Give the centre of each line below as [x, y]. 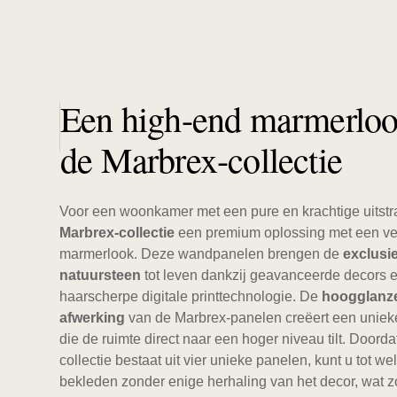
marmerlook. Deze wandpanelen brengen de [201, 253]
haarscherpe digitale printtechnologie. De [191, 296]
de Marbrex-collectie [202, 159]
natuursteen [100, 275]
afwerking [92, 317]
